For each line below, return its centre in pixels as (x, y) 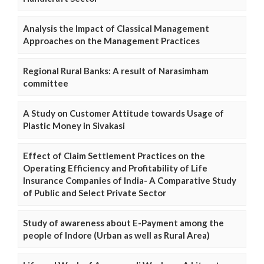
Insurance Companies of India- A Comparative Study (130, 180)
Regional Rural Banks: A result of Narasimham (116, 70)
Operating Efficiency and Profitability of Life (115, 168)
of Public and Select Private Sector (95, 192)
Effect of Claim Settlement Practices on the (114, 155)
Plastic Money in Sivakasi (74, 125)
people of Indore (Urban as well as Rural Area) (116, 235)
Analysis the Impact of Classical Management (116, 28)
